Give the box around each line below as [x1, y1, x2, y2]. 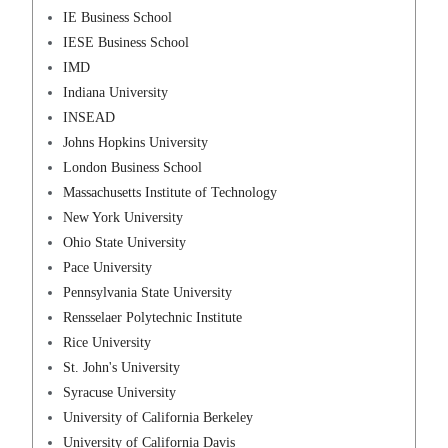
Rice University [63, 335, 152, 351]
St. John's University [63, 360, 181, 376]
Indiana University [63, 85, 169, 101]
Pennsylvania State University [63, 285, 233, 301]
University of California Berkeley [63, 410, 254, 426]
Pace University [63, 260, 153, 276]
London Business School [63, 160, 203, 176]
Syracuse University [63, 385, 177, 401]
